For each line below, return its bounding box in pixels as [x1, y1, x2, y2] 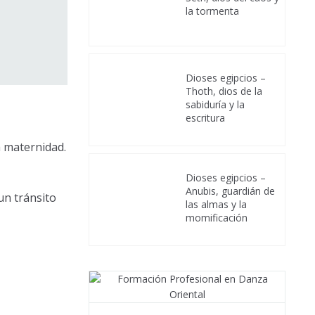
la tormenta [186, 4, 240, 18]
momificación [186, 210, 248, 224]
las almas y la [186, 197, 247, 211]
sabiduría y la [186, 97, 245, 111]
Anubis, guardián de [186, 184, 276, 198]
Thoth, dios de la [186, 84, 263, 98]
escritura [186, 110, 226, 124]
